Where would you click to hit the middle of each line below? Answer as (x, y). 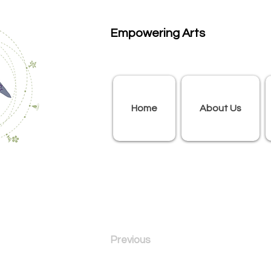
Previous (130, 240)
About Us (220, 108)
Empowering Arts (158, 33)
